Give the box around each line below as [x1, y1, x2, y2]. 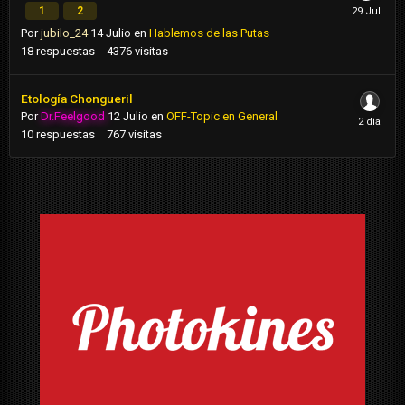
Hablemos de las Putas [149, 26, 269, 41]
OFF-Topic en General [166, 109, 278, 124]
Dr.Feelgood [41, 109, 105, 124]
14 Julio [90, 26, 131, 41]
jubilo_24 [41, 26, 88, 41]
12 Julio [108, 109, 148, 124]
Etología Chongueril [21, 91, 133, 107]
